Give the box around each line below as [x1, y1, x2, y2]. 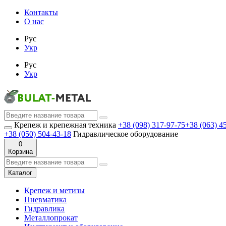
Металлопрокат [24, 213, 78, 222]
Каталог [8, 169, 32, 177]
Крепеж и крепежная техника [14, 121, 116, 129]
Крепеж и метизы [24, 186, 85, 195]
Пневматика [24, 195, 67, 204]
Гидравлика [24, 204, 65, 213]
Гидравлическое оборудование [73, 130, 178, 138]
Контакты [24, 8, 58, 17]
